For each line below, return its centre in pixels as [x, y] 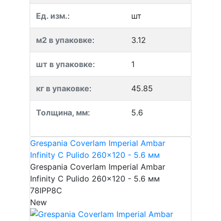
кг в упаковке [63, 88]
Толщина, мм [62, 112]
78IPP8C [46, 190]
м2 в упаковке [64, 40]
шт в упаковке [64, 64]
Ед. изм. [52, 16]
